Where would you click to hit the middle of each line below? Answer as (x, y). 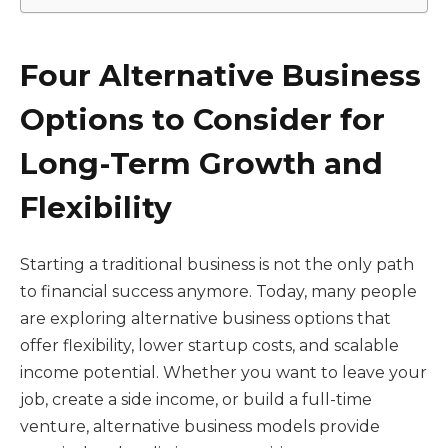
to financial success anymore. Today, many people (218, 292)
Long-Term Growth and (201, 163)
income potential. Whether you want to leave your (223, 373)
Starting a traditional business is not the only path (217, 265)
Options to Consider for (202, 119)
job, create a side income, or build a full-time (196, 400)
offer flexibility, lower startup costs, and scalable (209, 346)
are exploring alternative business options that (205, 319)
